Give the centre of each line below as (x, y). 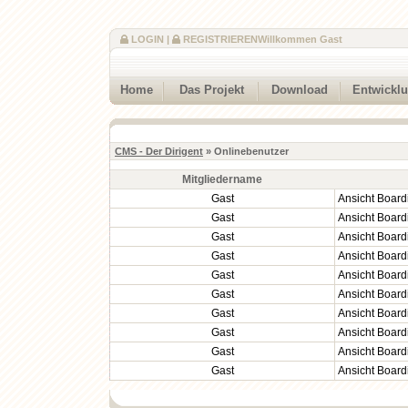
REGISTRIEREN (220, 39)
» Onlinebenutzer (246, 151)
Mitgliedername (222, 179)
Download (300, 90)
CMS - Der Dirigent (159, 151)
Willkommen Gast (300, 39)
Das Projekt (211, 90)
